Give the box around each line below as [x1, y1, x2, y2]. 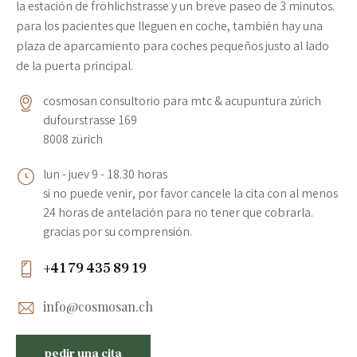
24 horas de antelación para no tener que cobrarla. [42, 205, 313, 224]
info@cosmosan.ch [42, 297, 153, 315]
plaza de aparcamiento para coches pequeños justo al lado [16, 38, 329, 57]
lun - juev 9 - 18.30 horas [42, 167, 167, 186]
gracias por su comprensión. [42, 224, 192, 243]
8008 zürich [42, 131, 103, 151]
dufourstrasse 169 [42, 112, 137, 131]
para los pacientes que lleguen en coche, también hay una [16, 18, 323, 37]
